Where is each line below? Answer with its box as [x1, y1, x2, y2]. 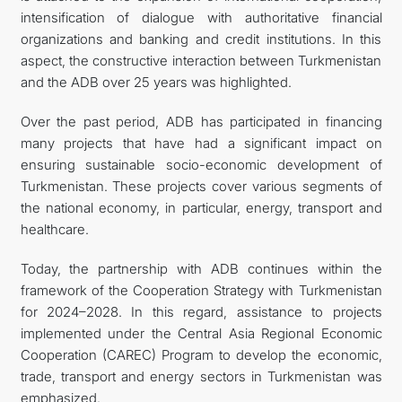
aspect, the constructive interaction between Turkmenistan [20, 51, 382, 69]
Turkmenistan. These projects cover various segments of [20, 177, 382, 195]
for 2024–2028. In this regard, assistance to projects [20, 302, 382, 320]
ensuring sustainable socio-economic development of [20, 155, 382, 173]
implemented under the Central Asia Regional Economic [20, 324, 382, 342]
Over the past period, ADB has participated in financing [20, 112, 382, 130]
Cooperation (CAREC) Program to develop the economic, [20, 345, 382, 363]
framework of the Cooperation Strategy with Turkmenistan [20, 281, 382, 299]
